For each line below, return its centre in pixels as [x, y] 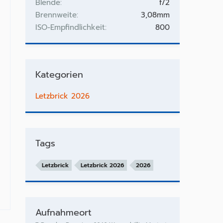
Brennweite [56, 15]
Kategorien [59, 75]
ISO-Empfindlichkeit [70, 27]
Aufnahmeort [63, 213]
